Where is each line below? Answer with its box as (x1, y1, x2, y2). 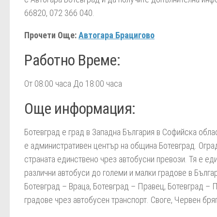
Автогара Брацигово (78, 30, 155, 40)
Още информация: (24, 100, 136, 118)
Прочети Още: (24, 30, 78, 40)
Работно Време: (24, 51, 120, 69)
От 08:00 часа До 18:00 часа (24, 78, 122, 89)
